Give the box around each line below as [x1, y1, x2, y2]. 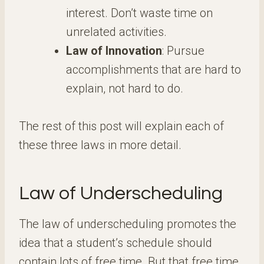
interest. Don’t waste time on [66, 6, 213, 20]
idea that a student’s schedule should [19, 236, 212, 250]
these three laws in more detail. [19, 138, 181, 152]
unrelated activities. [66, 25, 167, 39]
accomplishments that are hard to [66, 62, 241, 77]
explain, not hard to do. [66, 81, 183, 95]
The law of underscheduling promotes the [19, 217, 236, 231]
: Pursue [162, 44, 204, 58]
